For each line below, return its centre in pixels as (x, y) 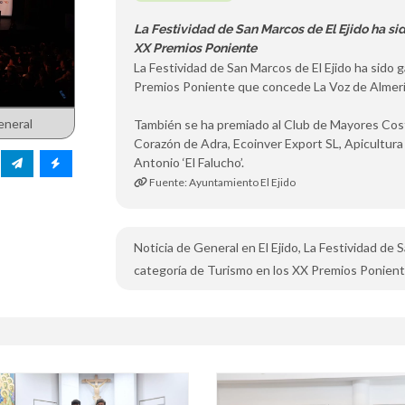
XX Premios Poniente (196, 48)
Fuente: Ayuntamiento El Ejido (222, 182)
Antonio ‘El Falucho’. (189, 162)
